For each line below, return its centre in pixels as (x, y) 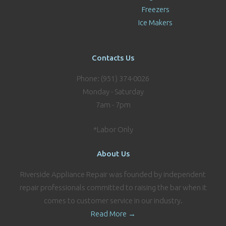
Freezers (155, 9)
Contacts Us (113, 58)
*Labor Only (113, 129)
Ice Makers (155, 22)
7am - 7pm (113, 105)
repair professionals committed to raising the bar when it (113, 188)
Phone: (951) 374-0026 (113, 79)
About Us (113, 154)
